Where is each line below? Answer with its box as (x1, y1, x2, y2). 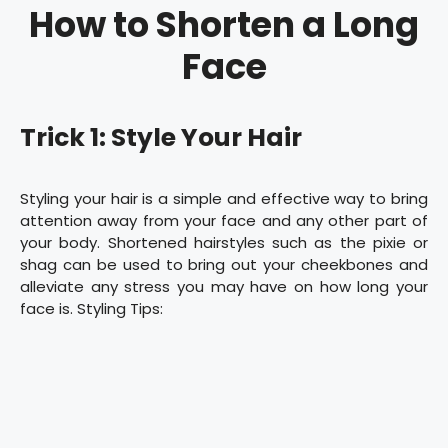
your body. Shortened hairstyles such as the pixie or (20, 231, 428, 253)
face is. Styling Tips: (20, 297, 163, 319)
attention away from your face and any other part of (20, 209, 428, 231)
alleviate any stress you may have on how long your (20, 275, 428, 297)
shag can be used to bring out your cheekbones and (20, 253, 428, 275)
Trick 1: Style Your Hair (20, 119, 302, 155)
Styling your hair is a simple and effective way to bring (20, 187, 428, 209)
